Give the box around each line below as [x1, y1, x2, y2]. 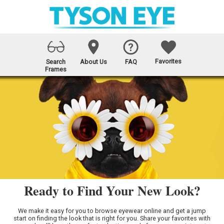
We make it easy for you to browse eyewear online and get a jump [18, 207, 206, 215]
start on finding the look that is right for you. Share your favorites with [13, 214, 210, 222]
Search [46, 58, 65, 66]
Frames [45, 65, 66, 73]
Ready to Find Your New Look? [23, 181, 200, 200]
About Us [79, 58, 107, 66]
